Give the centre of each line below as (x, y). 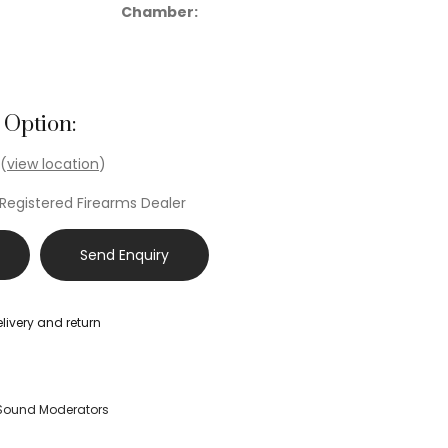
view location (53, 164)
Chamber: (159, 12)
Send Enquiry (124, 255)
